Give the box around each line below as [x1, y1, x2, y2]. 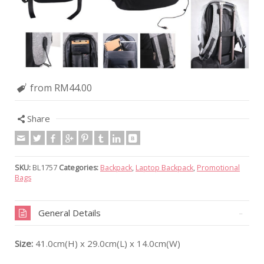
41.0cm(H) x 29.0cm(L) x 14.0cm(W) [33, 237, 180, 249]
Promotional [197, 162, 240, 173]
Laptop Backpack [136, 162, 193, 173]
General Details [38, 206, 101, 219]
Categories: [59, 162, 98, 173]
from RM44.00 [30, 81, 93, 94]
